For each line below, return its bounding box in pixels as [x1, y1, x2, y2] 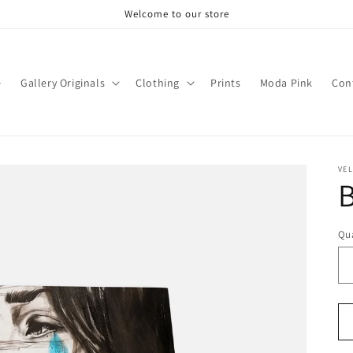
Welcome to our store [124, 7, 229, 20]
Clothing [136, 75, 180, 90]
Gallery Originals [20, 75, 106, 90]
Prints [210, 75, 241, 90]
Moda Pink [259, 75, 313, 90]
